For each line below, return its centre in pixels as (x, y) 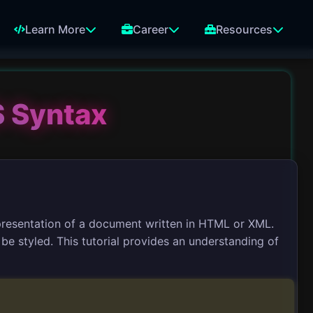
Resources (244, 29)
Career (151, 29)
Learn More (55, 29)
